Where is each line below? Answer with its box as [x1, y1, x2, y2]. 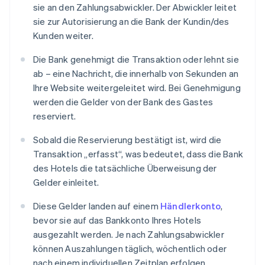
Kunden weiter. [33, 30, 93, 42]
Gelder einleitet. [33, 176, 99, 189]
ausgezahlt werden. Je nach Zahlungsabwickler [33, 228, 224, 241]
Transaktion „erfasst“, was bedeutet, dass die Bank [33, 148, 244, 160]
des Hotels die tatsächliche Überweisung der [33, 162, 217, 174]
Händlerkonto [160, 200, 221, 212]
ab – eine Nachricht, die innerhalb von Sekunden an [33, 67, 239, 80]
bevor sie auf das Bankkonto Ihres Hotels [33, 214, 201, 227]
